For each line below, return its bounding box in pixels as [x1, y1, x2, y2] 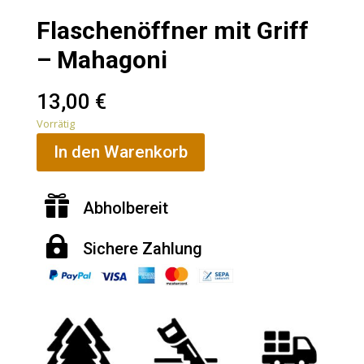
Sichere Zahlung [82, 239, 202, 259]
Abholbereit [82, 198, 168, 219]
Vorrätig [36, 115, 75, 131]
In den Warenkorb [53, 141, 188, 162]
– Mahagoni [36, 45, 167, 74]
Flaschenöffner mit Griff [36, 15, 309, 45]
